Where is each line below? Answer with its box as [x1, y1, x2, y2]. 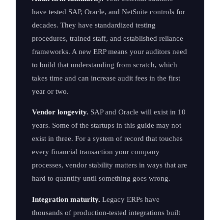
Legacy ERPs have [100, 194, 160, 203]
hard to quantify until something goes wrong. [32, 174, 170, 183]
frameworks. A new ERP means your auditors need [32, 47, 187, 56]
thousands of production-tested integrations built [32, 208, 180, 217]
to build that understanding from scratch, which [32, 60, 177, 69]
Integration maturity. [32, 194, 100, 203]
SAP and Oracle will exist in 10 [88, 108, 186, 116]
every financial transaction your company [32, 147, 160, 156]
